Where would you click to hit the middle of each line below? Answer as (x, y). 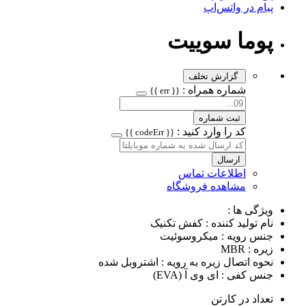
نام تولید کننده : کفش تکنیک (212, 223)
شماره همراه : (213, 89)
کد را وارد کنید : (210, 131)
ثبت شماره (220, 117)
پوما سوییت (220, 41)
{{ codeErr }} (169, 132)
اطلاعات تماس (212, 173)
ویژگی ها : (250, 210)
